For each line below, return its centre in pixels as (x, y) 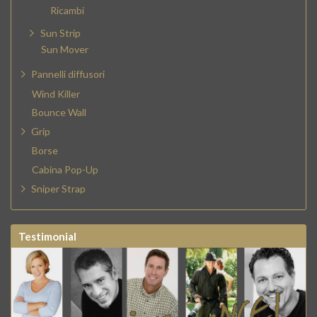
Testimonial (47, 237)
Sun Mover (65, 50)
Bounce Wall (59, 113)
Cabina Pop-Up (65, 170)
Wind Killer (56, 93)
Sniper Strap (58, 188)
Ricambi (67, 10)
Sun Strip (60, 33)
